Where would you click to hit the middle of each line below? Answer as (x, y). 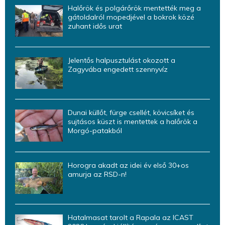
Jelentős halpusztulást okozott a (122, 60)
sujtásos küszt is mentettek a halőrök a (133, 122)
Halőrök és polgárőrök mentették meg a (134, 8)
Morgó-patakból (95, 131)
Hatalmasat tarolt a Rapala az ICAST (131, 217)
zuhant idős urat (95, 26)
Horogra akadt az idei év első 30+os (128, 165)
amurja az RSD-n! (97, 174)
